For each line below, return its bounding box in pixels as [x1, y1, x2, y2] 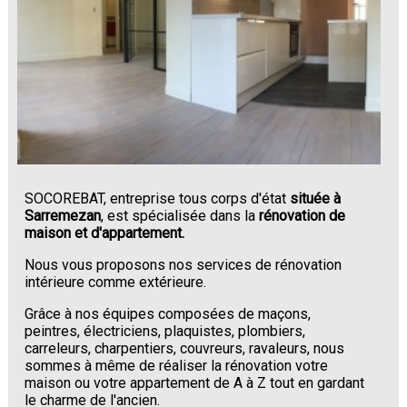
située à [290, 190, 342, 208]
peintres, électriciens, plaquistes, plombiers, [25, 323, 306, 341]
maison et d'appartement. [25, 224, 185, 243]
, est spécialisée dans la [101, 207, 260, 225]
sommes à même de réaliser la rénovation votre [25, 357, 329, 375]
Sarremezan [25, 207, 102, 225]
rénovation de [259, 207, 346, 225]
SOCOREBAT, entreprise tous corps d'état [25, 190, 291, 208]
